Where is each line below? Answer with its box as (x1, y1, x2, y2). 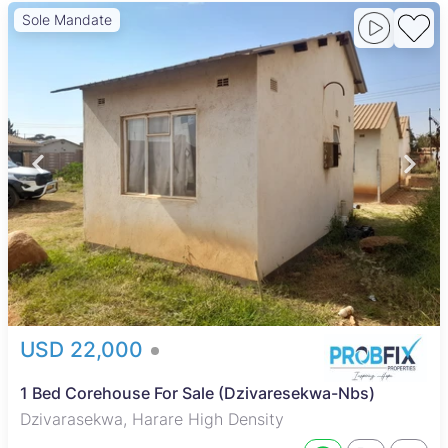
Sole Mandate (22, 10, 112, 28)
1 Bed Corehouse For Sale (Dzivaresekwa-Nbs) (20, 382, 375, 403)
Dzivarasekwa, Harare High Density (20, 408, 284, 429)
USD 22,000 (20, 336, 149, 362)
